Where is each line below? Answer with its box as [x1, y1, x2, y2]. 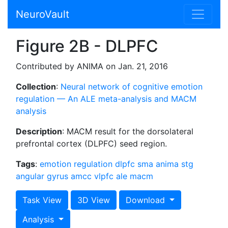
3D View [77, 195, 110, 205]
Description [16, 126, 62, 136]
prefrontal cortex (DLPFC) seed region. [16, 138, 167, 149]
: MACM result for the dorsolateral [62, 126, 193, 136]
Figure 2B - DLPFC [16, 36, 158, 56]
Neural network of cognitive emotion [61, 81, 203, 92]
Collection [16, 81, 56, 92]
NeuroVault [16, 8, 69, 20]
